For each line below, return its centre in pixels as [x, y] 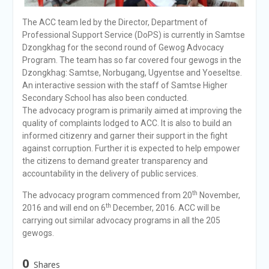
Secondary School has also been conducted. [105, 98]
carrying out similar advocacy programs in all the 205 [121, 221]
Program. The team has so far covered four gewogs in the [131, 60]
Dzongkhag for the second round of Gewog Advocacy [123, 48]
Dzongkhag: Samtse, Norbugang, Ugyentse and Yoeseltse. [132, 73]
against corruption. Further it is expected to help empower [131, 149]
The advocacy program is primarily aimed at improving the [132, 111]
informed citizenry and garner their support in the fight [125, 136]
